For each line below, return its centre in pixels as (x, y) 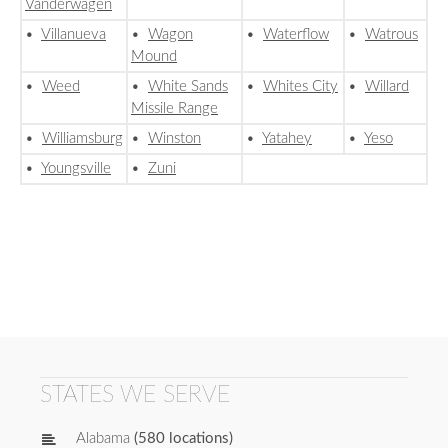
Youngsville (76, 169)
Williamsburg (82, 139)
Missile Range (174, 109)
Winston (174, 139)
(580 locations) (181, 438)
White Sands (188, 87)
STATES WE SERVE (135, 395)
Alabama (103, 438)
